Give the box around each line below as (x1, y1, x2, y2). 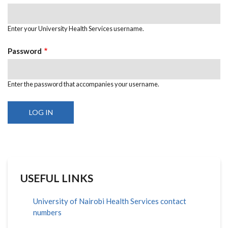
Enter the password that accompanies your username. (8, 79, 159, 88)
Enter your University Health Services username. (8, 24, 144, 33)
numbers (33, 207, 62, 217)
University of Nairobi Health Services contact (33, 196, 186, 206)
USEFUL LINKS (20, 171, 93, 184)
